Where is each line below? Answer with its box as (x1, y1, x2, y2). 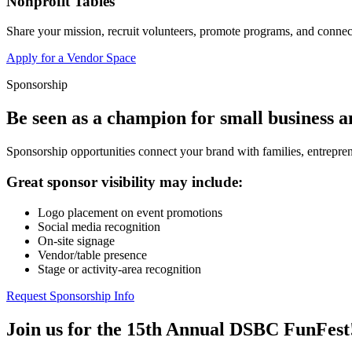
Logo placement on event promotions (38, 205, 222, 219)
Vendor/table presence (38, 247, 147, 262)
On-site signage (38, 233, 115, 247)
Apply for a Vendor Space (6, 51, 136, 65)
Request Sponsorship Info (6, 288, 134, 302)
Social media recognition (38, 219, 160, 233)
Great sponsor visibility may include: (6, 173, 243, 190)
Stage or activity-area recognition (38, 262, 201, 276)
